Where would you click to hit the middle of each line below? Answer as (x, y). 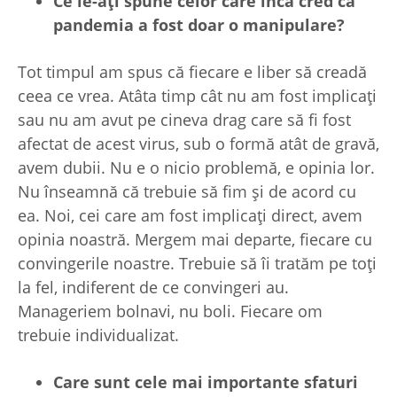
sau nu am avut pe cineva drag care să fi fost (184, 120)
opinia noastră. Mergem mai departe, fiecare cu (195, 240)
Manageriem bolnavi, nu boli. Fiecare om (170, 311)
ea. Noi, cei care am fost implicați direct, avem (190, 216)
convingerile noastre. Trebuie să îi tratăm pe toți (197, 264)
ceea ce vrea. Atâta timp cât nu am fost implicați (197, 96)
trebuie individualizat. (98, 335)
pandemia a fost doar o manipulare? (199, 25)
